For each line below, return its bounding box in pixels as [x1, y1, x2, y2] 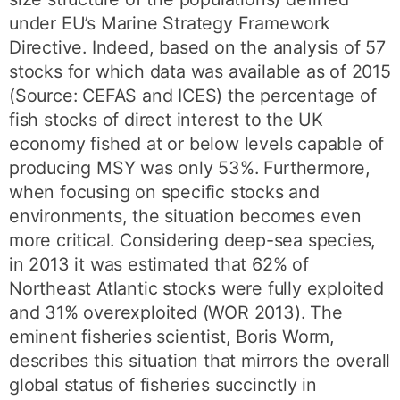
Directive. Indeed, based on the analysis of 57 [9, 37, 386, 59]
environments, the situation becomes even [9, 205, 362, 228]
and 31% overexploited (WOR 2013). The [9, 302, 343, 324]
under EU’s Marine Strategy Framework [9, 12, 330, 35]
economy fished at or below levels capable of [9, 133, 385, 155]
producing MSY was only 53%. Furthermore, [9, 157, 371, 179]
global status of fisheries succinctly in [9, 374, 318, 396]
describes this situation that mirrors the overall [9, 350, 391, 372]
